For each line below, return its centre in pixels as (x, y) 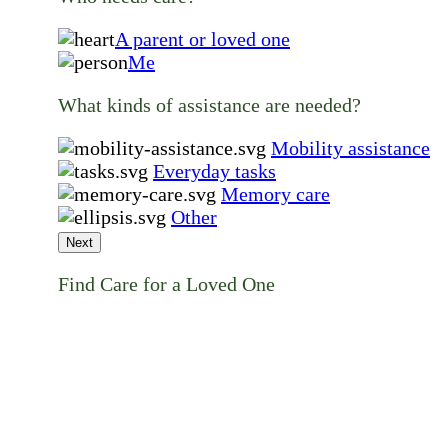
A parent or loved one (202, 39)
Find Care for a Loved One (166, 284)
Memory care (275, 194)
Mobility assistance (350, 148)
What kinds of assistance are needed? (209, 105)
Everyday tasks (214, 171)
